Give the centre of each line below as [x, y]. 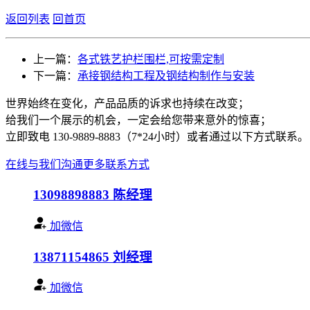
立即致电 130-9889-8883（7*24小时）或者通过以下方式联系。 [157, 136]
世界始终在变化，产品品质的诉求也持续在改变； [127, 103]
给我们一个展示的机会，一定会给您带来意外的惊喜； [138, 120]
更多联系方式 [116, 164]
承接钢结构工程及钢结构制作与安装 [166, 75]
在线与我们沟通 [44, 164]
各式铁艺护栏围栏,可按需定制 [151, 59]
